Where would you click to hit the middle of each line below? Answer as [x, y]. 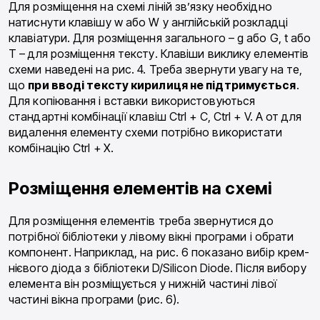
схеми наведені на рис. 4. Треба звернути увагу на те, [156, 69]
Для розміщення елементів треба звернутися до [141, 220]
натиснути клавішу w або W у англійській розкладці [148, 22]
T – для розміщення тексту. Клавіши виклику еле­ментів [159, 53]
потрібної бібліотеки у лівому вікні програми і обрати [151, 236]
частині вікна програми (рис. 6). [94, 299]
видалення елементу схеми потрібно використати [146, 132]
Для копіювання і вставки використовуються [132, 100]
